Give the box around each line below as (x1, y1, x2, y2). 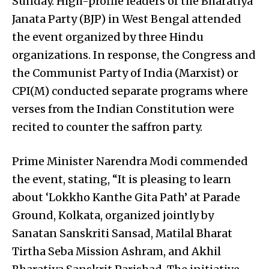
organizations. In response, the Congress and (12, 47, 256, 62)
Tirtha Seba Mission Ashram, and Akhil (12, 244, 221, 258)
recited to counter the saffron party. (12, 119, 202, 134)
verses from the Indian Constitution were (12, 101, 234, 116)
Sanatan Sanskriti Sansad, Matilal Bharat (12, 226, 232, 240)
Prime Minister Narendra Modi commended (12, 154, 248, 168)
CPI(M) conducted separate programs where (12, 83, 248, 98)
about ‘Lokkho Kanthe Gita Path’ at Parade (12, 190, 240, 204)
